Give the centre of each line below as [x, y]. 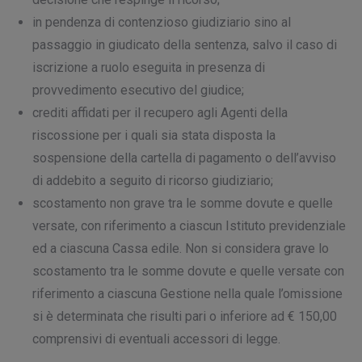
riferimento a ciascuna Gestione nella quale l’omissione [187, 294]
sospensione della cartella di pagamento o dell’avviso [184, 158]
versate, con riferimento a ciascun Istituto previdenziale [189, 226]
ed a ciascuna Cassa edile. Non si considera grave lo [181, 248]
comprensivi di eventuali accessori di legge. [156, 339]
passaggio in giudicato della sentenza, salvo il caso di [185, 45]
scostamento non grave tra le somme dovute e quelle [183, 203]
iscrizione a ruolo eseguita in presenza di [149, 67]
